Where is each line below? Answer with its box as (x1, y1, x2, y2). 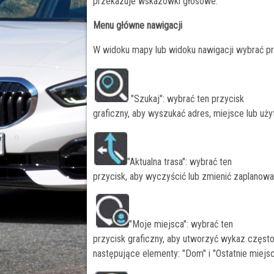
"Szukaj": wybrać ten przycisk (131, 93, 244, 105)
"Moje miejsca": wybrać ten (129, 218, 233, 231)
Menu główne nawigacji (93, 20, 182, 32)
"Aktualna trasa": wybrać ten (127, 156, 232, 168)
